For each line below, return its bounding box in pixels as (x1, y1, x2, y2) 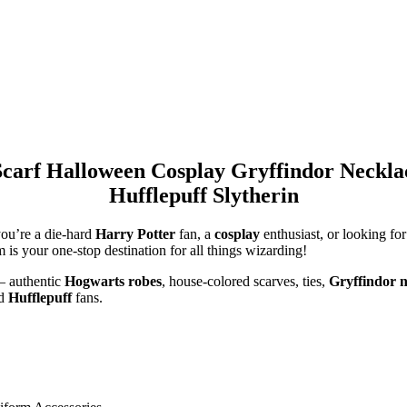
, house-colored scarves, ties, (162, 273, 329, 289)
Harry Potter (95, 225, 175, 242)
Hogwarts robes (65, 273, 162, 289)
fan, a (175, 225, 214, 242)
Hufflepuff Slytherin (108, 183, 299, 207)
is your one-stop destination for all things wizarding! (5, 242, 307, 258)
